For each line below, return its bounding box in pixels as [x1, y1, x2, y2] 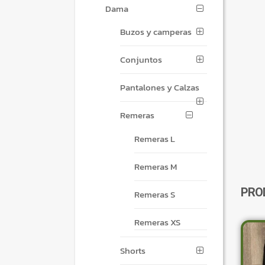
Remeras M [134, 160, 177, 174]
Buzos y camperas [119, 25, 192, 39]
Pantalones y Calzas [119, 80, 199, 95]
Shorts [119, 244, 146, 258]
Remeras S [134, 188, 175, 202]
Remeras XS [134, 215, 180, 230]
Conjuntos [119, 53, 162, 67]
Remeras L [134, 132, 175, 146]
